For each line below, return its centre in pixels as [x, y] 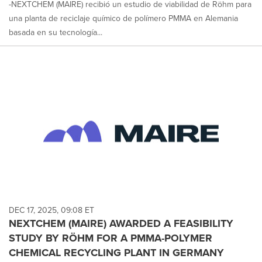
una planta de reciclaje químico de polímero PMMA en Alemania [123, 19]
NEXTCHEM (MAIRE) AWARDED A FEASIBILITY [121, 223]
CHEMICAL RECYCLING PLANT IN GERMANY [116, 252]
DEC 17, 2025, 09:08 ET [51, 210]
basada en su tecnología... [56, 33]
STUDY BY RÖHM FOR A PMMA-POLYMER [111, 238]
